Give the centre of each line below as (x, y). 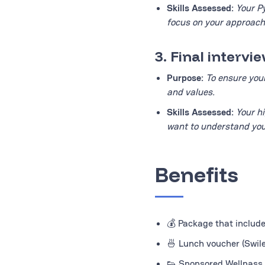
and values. (191, 92)
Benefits (197, 174)
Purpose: (185, 78)
